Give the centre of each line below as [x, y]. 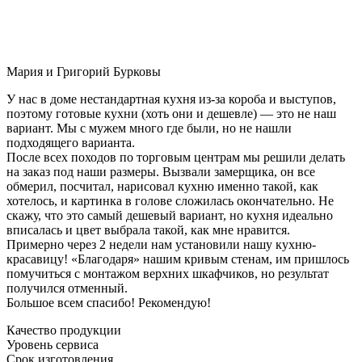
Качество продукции [64, 330]
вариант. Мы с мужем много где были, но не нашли [149, 128]
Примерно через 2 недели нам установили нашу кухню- [161, 244]
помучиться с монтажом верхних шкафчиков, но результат [168, 273]
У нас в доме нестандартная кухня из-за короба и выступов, [171, 99]
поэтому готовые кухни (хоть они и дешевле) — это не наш [171, 113]
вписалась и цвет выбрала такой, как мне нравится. [148, 229]
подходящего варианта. [71, 142]
